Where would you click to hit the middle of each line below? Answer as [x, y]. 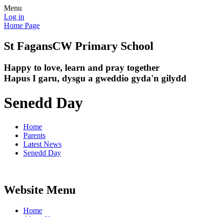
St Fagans [28, 46]
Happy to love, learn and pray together [82, 67]
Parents [34, 135]
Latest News [42, 144]
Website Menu [40, 190]
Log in [14, 17]
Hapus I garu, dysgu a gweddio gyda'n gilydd [95, 78]
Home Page [22, 25]
